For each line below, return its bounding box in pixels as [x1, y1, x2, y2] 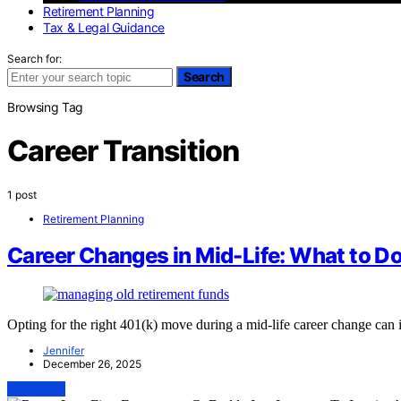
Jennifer [43, 344, 84, 358]
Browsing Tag [7, 98, 83, 115]
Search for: [7, 51, 62, 65]
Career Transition [7, 133, 240, 169]
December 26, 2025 [43, 357, 141, 371]
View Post [7, 381, 65, 397]
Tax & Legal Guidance [43, 19, 165, 35]
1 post [7, 187, 37, 201]
